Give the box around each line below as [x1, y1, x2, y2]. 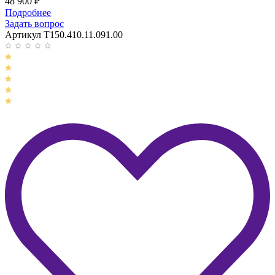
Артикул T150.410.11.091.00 [5, 29, 123, 41]
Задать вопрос [5, 18, 64, 29]
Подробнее [5, 7, 51, 18]
